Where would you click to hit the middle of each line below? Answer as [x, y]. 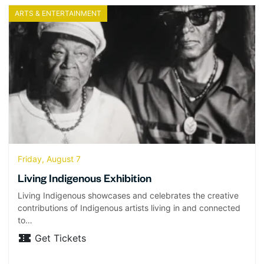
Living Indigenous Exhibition [85, 181]
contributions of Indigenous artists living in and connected [129, 208]
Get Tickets [60, 238]
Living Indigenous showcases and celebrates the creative [128, 196]
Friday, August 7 [49, 159]
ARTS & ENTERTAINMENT [58, 14]
